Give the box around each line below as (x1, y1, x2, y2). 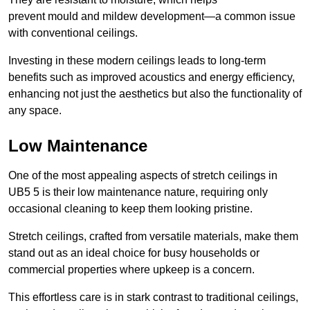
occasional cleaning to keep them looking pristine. (8, 202, 253, 215)
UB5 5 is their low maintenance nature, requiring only (8, 185, 268, 198)
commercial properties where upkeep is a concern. (8, 263, 255, 275)
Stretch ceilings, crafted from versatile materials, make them (8, 230, 298, 242)
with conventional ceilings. (8, 26, 138, 39)
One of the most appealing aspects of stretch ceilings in (8, 169, 277, 181)
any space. (8, 104, 62, 116)
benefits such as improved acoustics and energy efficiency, (8, 71, 295, 83)
